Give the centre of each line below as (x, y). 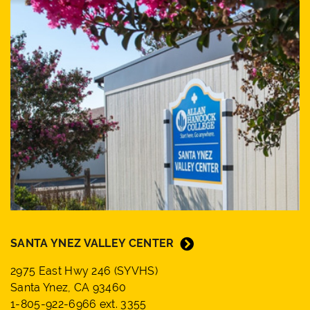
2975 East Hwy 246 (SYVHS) (84, 271)
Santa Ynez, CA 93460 (69, 287)
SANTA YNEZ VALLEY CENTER (92, 243)
